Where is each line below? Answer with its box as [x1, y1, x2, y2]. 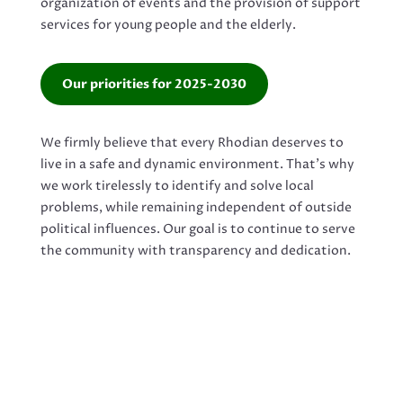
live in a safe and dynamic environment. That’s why [40, 156, 354, 174]
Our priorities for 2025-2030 [61, 76, 246, 94]
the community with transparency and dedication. [40, 242, 351, 260]
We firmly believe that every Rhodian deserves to [40, 134, 344, 152]
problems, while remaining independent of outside [40, 199, 352, 217]
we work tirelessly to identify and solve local [40, 177, 314, 195]
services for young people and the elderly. [40, 16, 296, 34]
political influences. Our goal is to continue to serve [40, 220, 355, 238]
